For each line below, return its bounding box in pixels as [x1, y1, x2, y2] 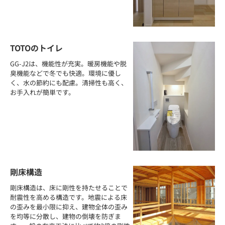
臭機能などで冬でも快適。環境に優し [10, 68, 121, 78]
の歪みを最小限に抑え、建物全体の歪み [10, 202, 128, 212]
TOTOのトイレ [10, 41, 63, 54]
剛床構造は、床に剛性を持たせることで [10, 183, 128, 193]
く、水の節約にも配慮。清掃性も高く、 [10, 77, 128, 87]
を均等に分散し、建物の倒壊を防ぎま [10, 211, 121, 221]
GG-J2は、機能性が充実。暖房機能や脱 [10, 58, 127, 68]
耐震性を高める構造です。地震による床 [10, 192, 127, 202]
